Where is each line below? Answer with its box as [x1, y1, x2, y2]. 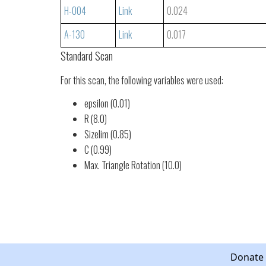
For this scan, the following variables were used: [61, 73, 223, 87]
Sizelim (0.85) [84, 127, 131, 141]
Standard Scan [61, 48, 113, 64]
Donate [230, 251, 264, 264]
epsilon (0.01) [84, 96, 130, 110]
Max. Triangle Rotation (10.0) [84, 158, 182, 172]
